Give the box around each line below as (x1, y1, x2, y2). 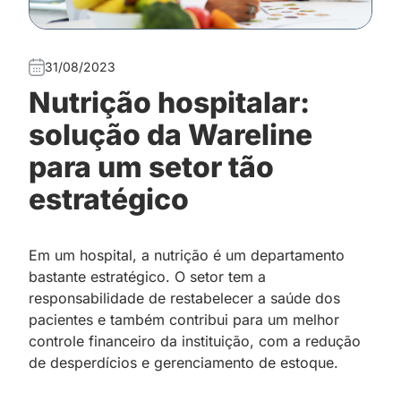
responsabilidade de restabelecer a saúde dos (29, 288, 340, 307)
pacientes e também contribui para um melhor (29, 310, 339, 328)
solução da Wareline (29, 116, 312, 152)
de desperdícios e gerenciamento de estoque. (29, 353, 338, 371)
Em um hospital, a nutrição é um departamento (29, 245, 345, 264)
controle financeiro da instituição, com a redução (29, 331, 361, 350)
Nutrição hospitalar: (29, 84, 310, 120)
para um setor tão (29, 149, 274, 184)
